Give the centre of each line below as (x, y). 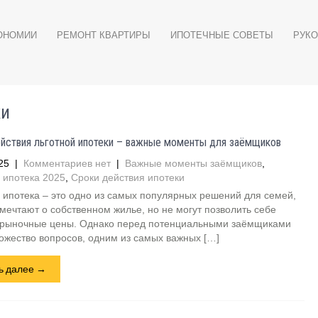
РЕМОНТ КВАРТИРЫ (104, 35)
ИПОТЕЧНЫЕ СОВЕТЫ (222, 35)
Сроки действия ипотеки (127, 177)
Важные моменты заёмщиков (193, 163)
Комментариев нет (67, 163)
